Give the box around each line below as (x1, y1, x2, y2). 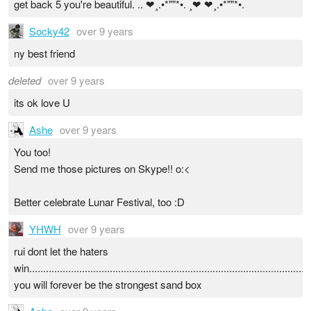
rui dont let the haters (13, 243, 108, 258)
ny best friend (13, 45, 75, 60)
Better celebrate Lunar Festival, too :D (13, 194, 185, 209)
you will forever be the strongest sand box (13, 276, 202, 292)
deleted (8, 73, 41, 88)
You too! (13, 144, 51, 159)
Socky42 (28, 24, 69, 39)
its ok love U (13, 94, 70, 110)
